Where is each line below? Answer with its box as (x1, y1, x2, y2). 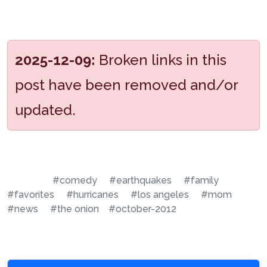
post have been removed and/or (15, 76, 238, 94)
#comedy (52, 175, 97, 186)
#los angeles (131, 189, 189, 200)
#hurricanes (66, 189, 119, 200)
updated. (15, 101, 76, 119)
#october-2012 (108, 203, 176, 215)
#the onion (50, 203, 99, 215)
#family (184, 175, 219, 186)
